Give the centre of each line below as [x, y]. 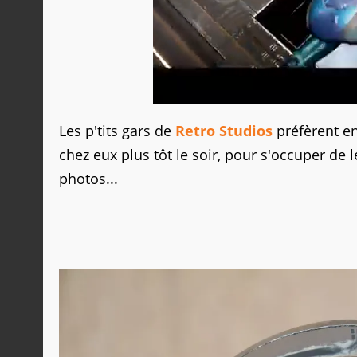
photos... [88, 178]
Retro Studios [224, 131]
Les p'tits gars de [117, 131]
